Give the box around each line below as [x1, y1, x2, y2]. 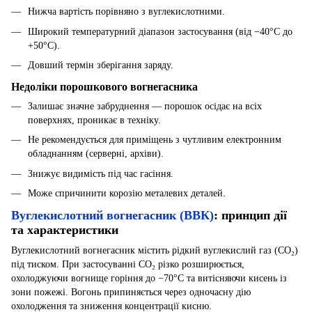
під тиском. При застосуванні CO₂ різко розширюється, [11, 258, 244, 270]
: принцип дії [214, 208, 287, 223]
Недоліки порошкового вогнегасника [11, 79, 198, 93]
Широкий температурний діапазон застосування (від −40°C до [28, 26, 292, 37]
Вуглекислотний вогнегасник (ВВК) [11, 208, 214, 223]
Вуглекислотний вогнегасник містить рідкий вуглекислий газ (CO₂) [11, 244, 298, 256]
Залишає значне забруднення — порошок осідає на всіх [28, 100, 262, 111]
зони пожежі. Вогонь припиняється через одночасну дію [11, 286, 251, 297]
